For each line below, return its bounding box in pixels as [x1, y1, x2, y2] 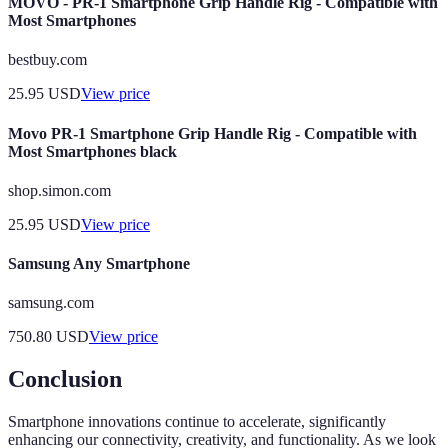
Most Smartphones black [8, 142, 177, 160]
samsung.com [8, 294, 94, 312]
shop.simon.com [8, 181, 111, 199]
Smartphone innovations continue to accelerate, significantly [8, 413, 386, 431]
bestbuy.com [8, 51, 87, 69]
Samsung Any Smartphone [8, 255, 190, 273]
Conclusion [8, 366, 122, 393]
